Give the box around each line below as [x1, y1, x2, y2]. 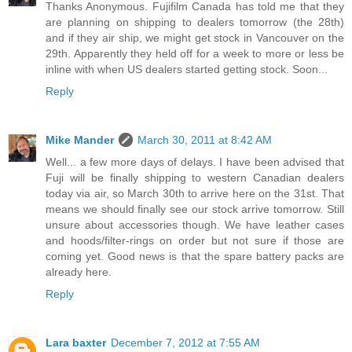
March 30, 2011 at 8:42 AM [137, 133, 272, 146]
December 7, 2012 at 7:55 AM [111, 335, 260, 349]
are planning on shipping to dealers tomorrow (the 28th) [46, 15, 344, 28]
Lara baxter [46, 335, 106, 349]
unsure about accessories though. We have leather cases [46, 218, 344, 231]
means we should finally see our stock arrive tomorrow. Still [46, 202, 344, 215]
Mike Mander [46, 133, 114, 146]
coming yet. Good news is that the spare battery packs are [46, 249, 344, 262]
